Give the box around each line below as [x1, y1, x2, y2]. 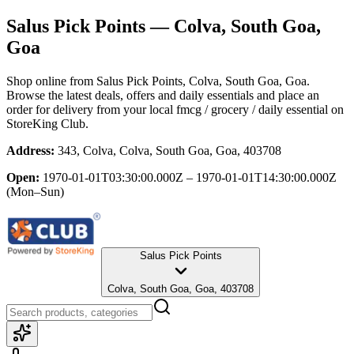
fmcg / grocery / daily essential [176, 102, 328, 116]
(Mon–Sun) [6, 184, 64, 198]
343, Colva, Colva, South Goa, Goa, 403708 [58, 143, 281, 157]
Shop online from [6, 73, 96, 88]
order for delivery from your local [6, 102, 173, 116]
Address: [6, 143, 55, 157]
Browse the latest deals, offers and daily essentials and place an [6, 88, 319, 102]
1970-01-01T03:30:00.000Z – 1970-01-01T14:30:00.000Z [43, 170, 337, 184]
